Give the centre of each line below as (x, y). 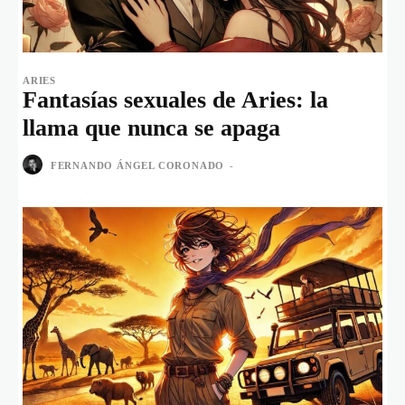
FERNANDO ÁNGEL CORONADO (137, 165)
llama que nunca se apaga (151, 128)
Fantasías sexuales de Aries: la (175, 100)
